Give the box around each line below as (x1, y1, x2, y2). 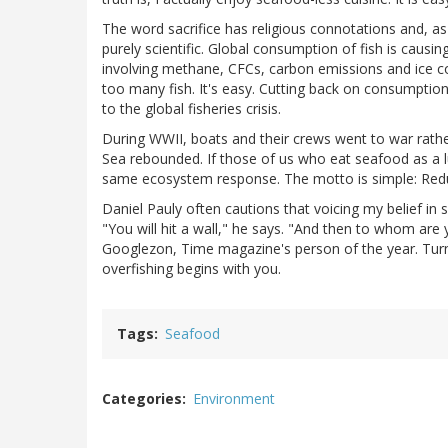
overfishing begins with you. (102, 258, 281, 278)
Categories (102, 388, 182, 408)
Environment (193, 388, 275, 408)
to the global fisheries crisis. (102, 98, 281, 118)
